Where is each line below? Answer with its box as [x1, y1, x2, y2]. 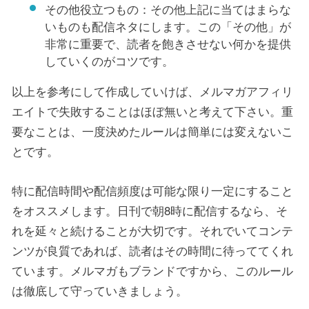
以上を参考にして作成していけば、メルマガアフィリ [12, 82, 293, 100]
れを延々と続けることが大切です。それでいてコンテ [12, 221, 293, 239]
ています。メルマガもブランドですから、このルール [12, 261, 293, 279]
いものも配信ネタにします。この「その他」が [44, 17, 291, 35]
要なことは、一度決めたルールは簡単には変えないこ [12, 122, 293, 140]
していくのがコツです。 [44, 52, 174, 70]
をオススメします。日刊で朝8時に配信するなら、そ [12, 201, 288, 219]
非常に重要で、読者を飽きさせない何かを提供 [44, 34, 291, 52]
